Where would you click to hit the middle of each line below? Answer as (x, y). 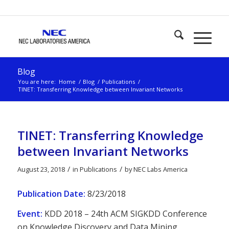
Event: (30, 214)
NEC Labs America (160, 169)
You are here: (37, 82)
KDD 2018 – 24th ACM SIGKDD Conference (124, 214)
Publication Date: (51, 193)
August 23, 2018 (41, 169)
